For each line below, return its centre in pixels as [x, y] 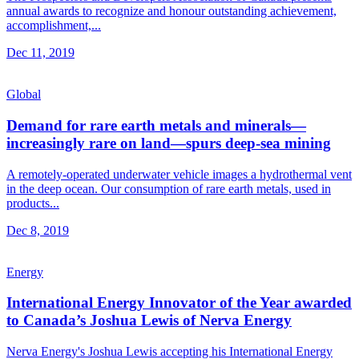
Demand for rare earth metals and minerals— [156, 125]
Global [24, 95]
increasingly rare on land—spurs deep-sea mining [169, 143]
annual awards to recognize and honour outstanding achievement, [171, 11]
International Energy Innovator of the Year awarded [179, 303]
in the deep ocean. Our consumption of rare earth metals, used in [169, 188]
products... [33, 203]
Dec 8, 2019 [38, 230]
